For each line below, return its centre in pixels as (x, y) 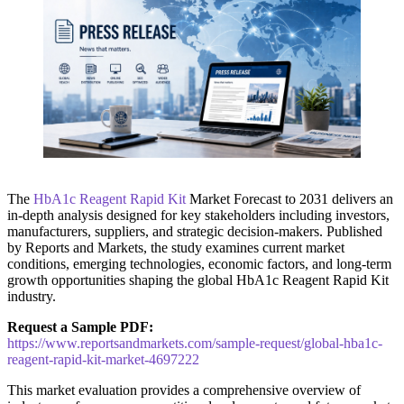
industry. (32, 296)
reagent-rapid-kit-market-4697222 (103, 359)
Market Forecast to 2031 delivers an (289, 198)
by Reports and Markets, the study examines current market (176, 247)
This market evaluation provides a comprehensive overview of (184, 390)
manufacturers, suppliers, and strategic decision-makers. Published (195, 231)
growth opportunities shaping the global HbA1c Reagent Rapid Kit (198, 280)
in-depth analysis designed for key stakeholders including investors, (198, 215)
